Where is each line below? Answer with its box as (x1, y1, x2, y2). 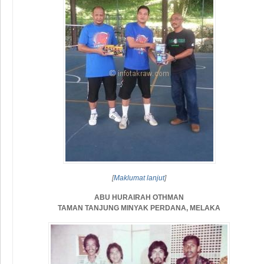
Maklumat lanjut (114, 173, 165, 182)
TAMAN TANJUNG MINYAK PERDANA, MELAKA (58, 203, 221, 212)
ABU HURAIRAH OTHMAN (94, 193, 184, 202)
